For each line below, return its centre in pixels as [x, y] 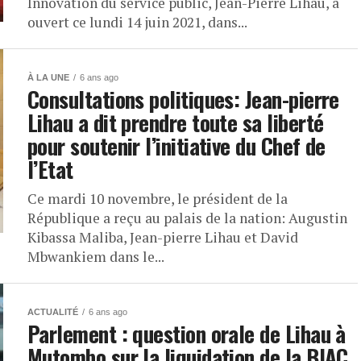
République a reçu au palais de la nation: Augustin [187, 218]
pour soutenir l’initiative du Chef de [176, 146]
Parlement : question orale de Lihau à [187, 334]
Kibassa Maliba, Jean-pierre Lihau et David [163, 237]
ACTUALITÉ [53, 312]
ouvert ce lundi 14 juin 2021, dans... [137, 22]
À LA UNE [48, 77]
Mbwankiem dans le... [96, 257]
